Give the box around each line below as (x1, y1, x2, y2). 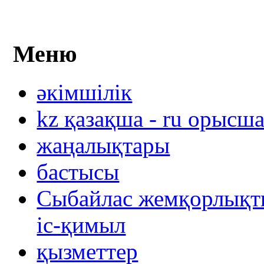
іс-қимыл (37, 212, 126, 237)
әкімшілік (37, 79, 133, 105)
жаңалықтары (37, 132, 170, 158)
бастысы (37, 159, 120, 184)
